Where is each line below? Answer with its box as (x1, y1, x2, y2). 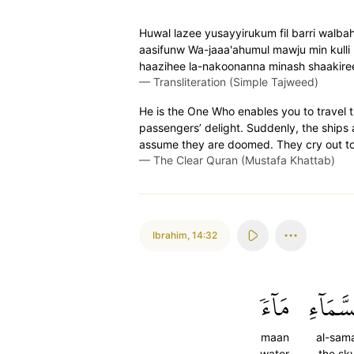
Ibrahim (153, 229, 187, 241)
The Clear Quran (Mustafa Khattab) (153, 153, 335, 167)
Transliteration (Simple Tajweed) (153, 75, 318, 88)
